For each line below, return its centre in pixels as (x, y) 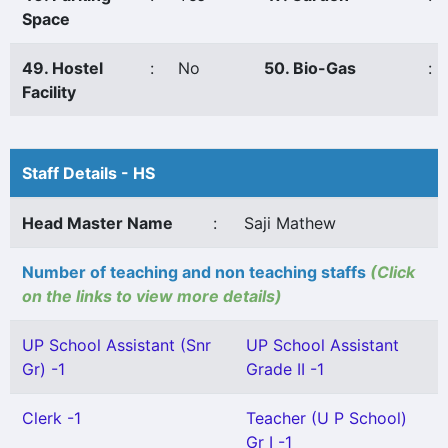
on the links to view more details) (152, 296)
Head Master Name (97, 223)
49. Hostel (62, 68)
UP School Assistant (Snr (116, 345)
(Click (392, 272)
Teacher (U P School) (326, 418)
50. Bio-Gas (310, 68)
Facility (49, 92)
